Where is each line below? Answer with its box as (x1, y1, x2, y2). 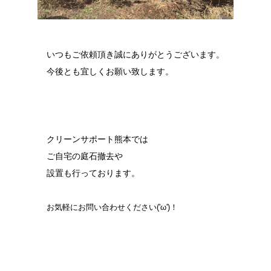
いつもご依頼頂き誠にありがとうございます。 (47, 49, 224, 59)
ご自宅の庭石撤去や (47, 151, 123, 161)
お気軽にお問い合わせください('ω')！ (47, 202, 178, 212)
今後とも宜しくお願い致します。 (47, 66, 174, 76)
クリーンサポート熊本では (47, 134, 148, 144)
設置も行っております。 (47, 168, 140, 178)
